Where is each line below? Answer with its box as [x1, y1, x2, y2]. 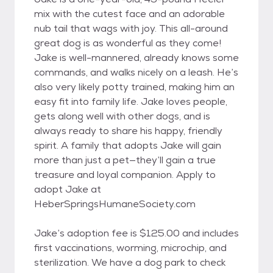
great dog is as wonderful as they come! [34, 37, 221, 49]
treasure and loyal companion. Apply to [34, 168, 216, 181]
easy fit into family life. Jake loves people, [34, 95, 227, 108]
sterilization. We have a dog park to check [34, 256, 225, 269]
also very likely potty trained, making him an [34, 80, 235, 93]
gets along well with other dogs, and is [34, 110, 210, 122]
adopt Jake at [34, 183, 101, 196]
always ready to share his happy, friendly [34, 124, 222, 137]
